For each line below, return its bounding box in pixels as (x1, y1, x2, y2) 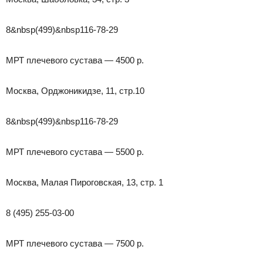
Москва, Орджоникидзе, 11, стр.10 (6, 85, 144, 96)
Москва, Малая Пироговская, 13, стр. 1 (6, 177, 163, 187)
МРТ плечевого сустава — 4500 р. (6, 55, 144, 65)
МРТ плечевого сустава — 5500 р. (6, 146, 144, 157)
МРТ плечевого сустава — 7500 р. (6, 238, 144, 248)
